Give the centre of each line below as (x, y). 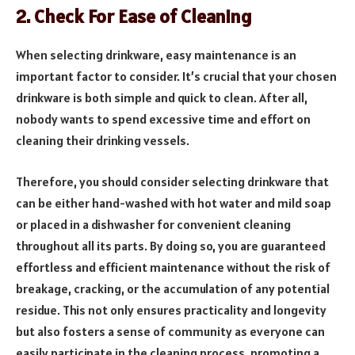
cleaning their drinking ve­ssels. (103, 141)
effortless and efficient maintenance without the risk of (173, 267)
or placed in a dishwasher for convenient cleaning (153, 224)
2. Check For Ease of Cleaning (134, 17)
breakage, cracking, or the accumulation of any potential (173, 288)
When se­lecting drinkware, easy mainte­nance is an (156, 55)
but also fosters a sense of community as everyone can (170, 331)
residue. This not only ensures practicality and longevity (171, 309)
